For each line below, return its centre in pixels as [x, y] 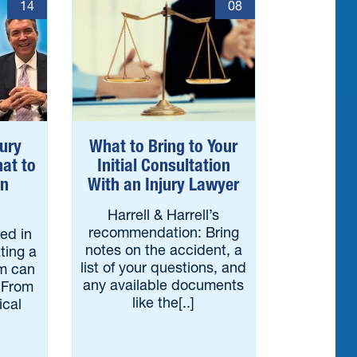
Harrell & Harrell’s [164, 215]
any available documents [164, 285]
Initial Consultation [163, 165]
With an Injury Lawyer [164, 184]
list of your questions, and [164, 267]
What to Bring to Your [164, 146]
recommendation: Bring [163, 232]
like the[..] [164, 302]
